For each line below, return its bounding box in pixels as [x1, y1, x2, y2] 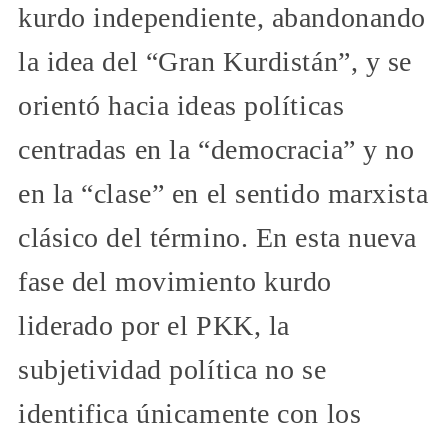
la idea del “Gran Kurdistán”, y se [18, 46, 413, 78]
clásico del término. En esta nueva [18, 222, 418, 254]
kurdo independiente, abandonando [18, 2, 426, 34]
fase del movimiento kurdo [18, 266, 332, 298]
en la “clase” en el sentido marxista [18, 178, 429, 210]
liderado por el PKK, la [18, 310, 290, 342]
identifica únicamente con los [18, 398, 362, 430]
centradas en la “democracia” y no [18, 134, 415, 166]
